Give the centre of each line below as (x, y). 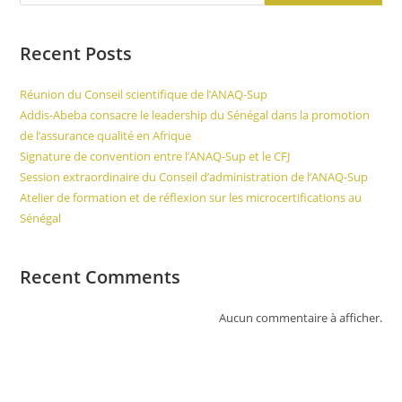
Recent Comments (100, 276)
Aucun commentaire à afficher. (300, 317)
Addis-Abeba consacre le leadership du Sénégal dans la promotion (195, 114)
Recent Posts (76, 53)
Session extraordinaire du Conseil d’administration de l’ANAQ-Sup (194, 176)
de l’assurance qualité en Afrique (106, 135)
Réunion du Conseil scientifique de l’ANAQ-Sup (144, 94)
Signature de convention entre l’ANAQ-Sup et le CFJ (155, 156)
